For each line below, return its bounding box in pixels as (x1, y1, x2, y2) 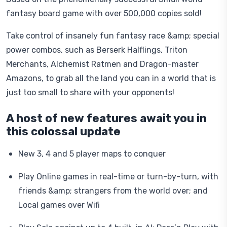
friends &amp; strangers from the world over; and (18, 186, 208, 196)
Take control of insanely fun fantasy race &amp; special (6, 31, 219, 41)
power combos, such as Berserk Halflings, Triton (6, 45, 187, 55)
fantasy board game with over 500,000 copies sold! (6, 9, 202, 18)
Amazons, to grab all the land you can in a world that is (6, 73, 216, 83)
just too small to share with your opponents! (6, 88, 174, 97)
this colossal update (6, 125, 121, 138)
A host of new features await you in (6, 111, 207, 125)
